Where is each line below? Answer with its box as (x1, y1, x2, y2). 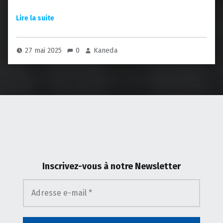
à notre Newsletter (104, 161, 181, 172)
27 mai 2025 (25, 46, 64, 55)
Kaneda (94, 46, 118, 55)
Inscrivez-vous (42, 161, 104, 172)
